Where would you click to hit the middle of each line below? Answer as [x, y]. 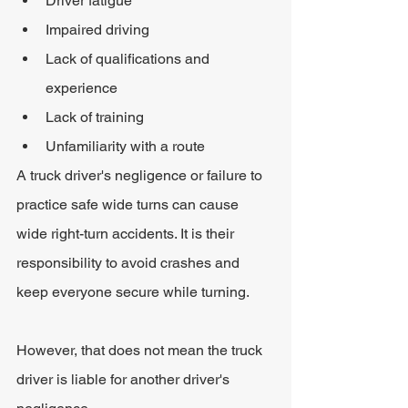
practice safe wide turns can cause [129, 204]
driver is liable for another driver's [125, 379]
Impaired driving [97, 30]
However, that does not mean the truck [141, 350]
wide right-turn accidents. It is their [127, 234]
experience [82, 88]
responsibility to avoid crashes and [130, 263]
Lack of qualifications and [129, 59]
